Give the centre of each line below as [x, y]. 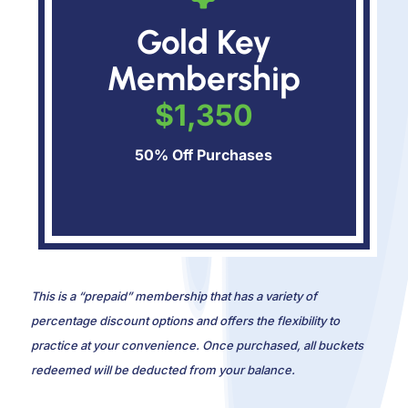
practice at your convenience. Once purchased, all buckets [197, 345]
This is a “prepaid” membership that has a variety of [173, 296]
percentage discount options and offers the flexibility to [185, 320]
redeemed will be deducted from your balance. [163, 369]
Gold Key [204, 41]
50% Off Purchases [204, 154]
